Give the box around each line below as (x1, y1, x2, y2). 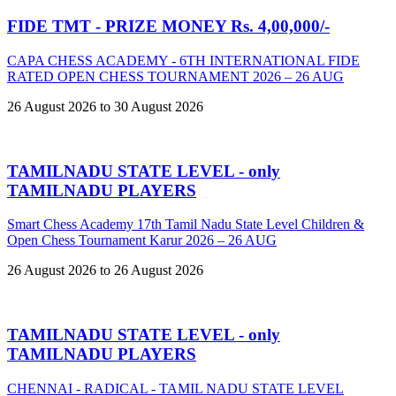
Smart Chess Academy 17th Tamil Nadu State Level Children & (7, 217, 364, 232)
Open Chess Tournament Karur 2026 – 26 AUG (7, 232, 277, 248)
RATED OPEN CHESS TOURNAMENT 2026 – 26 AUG (7, 69, 344, 84)
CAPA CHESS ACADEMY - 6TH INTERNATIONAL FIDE (7, 53, 360, 68)
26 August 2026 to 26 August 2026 (7, 263, 203, 278)
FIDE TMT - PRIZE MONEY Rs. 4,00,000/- (7, 17, 330, 36)
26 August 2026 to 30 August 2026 (7, 99, 203, 114)
